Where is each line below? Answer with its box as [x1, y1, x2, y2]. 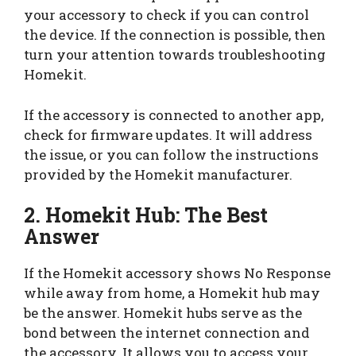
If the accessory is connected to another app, [24, 105, 323, 124]
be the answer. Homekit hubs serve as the [24, 304, 302, 323]
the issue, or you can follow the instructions [24, 145, 319, 164]
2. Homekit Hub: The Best [24, 202, 268, 229]
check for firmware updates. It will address [24, 125, 312, 144]
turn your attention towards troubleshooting [24, 45, 326, 64]
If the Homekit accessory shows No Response [24, 264, 331, 283]
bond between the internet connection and [24, 323, 310, 342]
